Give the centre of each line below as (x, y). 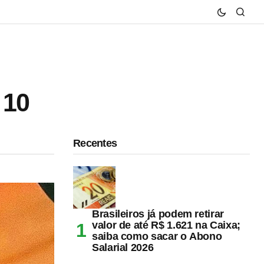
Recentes (95, 143)
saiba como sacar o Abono (157, 236)
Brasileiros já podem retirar (158, 214)
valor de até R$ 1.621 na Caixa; (166, 225)
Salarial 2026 (123, 247)
